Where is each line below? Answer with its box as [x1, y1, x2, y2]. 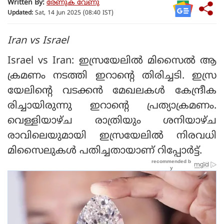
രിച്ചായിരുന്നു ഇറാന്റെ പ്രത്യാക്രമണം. [7, 99, 216, 112]
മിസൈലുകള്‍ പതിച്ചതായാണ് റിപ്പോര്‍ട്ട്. [7, 144, 205, 157]
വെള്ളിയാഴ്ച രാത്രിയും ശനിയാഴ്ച [7, 114, 216, 127]
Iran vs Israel [7, 34, 68, 47]
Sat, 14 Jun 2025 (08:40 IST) [33, 9, 113, 17]
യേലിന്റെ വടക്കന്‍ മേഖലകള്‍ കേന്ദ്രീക [7, 84, 216, 97]
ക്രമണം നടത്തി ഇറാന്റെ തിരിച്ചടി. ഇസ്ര [7, 69, 216, 82]
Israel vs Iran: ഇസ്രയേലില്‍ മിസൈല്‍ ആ [7, 54, 216, 67]
